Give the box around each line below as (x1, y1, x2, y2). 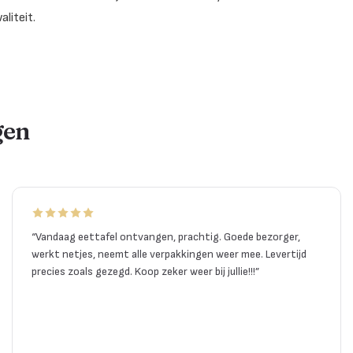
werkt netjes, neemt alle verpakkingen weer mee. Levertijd (31, 247, 307, 261)
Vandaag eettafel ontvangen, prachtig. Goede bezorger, (35, 229, 300, 243)
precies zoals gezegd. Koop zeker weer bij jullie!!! (31, 264, 255, 278)
